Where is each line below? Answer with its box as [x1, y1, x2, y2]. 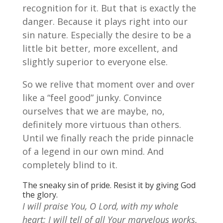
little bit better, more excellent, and [22, 42, 178, 55]
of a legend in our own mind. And [22, 145, 164, 158]
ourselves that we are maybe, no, [22, 105, 165, 117]
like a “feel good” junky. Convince [22, 92, 162, 104]
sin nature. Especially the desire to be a [22, 29, 191, 41]
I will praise [22, 200, 71, 213]
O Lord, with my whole [87, 200, 178, 213]
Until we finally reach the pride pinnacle [22, 132, 194, 144]
